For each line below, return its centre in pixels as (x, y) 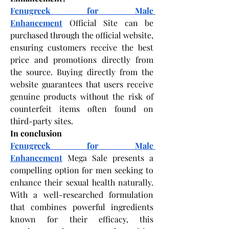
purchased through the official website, (82, 35)
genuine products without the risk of (82, 96)
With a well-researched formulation (82, 194)
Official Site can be (108, 22)
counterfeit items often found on (82, 108)
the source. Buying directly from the (82, 72)
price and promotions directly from (82, 59)
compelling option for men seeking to (82, 170)
